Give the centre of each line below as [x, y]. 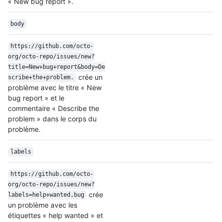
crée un [90, 77]
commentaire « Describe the [54, 108]
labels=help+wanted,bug [46, 195]
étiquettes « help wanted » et [55, 215]
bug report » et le [36, 98]
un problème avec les [43, 205]
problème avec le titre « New [55, 87]
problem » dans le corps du [52, 118]
